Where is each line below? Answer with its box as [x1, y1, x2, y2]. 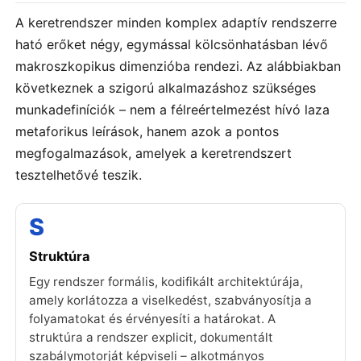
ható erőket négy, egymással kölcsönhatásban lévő [15, 36, 328, 53]
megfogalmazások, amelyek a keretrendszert [15, 145, 292, 162]
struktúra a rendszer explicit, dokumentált [29, 330, 273, 346]
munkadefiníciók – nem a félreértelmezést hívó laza [15, 102, 330, 118]
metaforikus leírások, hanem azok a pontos [15, 123, 279, 140]
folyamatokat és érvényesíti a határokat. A [29, 311, 276, 327]
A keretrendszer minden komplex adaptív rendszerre [15, 15, 337, 31]
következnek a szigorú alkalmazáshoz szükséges [15, 80, 316, 97]
